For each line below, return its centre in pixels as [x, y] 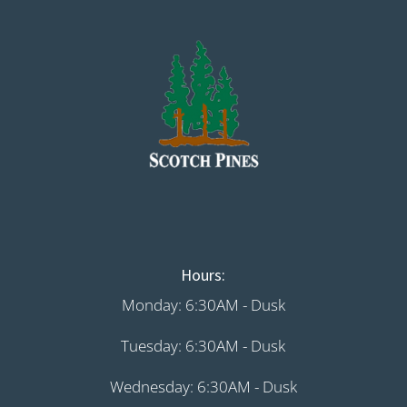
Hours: [203, 274]
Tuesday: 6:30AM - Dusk [203, 345]
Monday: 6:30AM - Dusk [203, 304]
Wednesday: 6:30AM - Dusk [203, 386]
